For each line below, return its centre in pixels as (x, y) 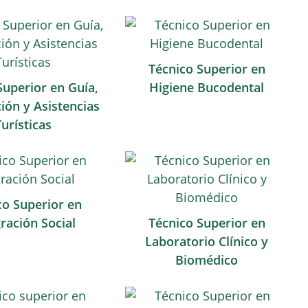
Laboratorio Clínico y (207, 241)
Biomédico (207, 260)
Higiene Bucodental (207, 87)
